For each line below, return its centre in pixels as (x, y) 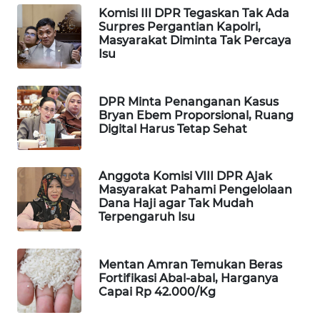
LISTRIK (48, 36)
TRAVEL (48, 89)
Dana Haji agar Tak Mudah (176, 204)
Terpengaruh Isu (147, 217)
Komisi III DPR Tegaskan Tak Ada (194, 14)
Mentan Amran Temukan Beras (190, 264)
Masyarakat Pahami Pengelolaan (195, 190)
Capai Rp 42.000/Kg (157, 291)
